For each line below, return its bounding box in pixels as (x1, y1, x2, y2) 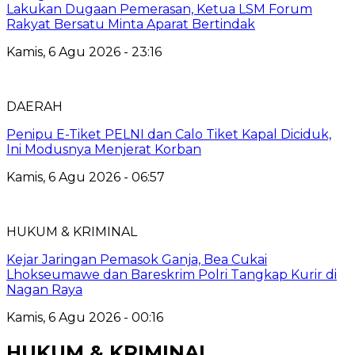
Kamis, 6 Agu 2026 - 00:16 (6, 309, 163, 325)
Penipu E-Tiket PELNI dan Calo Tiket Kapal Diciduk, (6, 126, 331, 142)
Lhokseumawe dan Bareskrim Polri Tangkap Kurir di (6, 266, 337, 282)
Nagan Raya (6, 281, 82, 297)
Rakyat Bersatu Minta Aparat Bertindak (6, 16, 255, 32)
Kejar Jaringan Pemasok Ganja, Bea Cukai (6, 251, 267, 267)
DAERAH (6, 98, 63, 114)
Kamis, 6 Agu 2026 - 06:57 (6, 169, 165, 185)
